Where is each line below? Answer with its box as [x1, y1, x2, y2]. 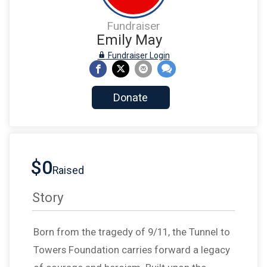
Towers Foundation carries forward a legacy [33, 244, 230, 256]
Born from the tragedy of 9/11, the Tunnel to [33, 226, 230, 238]
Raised [52, 164, 84, 177]
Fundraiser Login [105, 51, 170, 60]
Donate [113, 91, 148, 104]
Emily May [96, 32, 162, 48]
